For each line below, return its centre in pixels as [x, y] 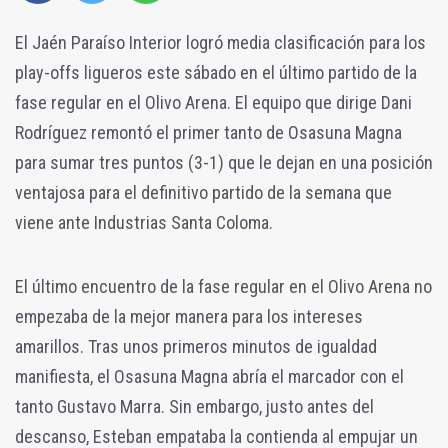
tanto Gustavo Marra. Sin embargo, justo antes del [194, 407]
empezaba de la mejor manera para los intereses [189, 317]
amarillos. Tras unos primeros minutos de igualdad [196, 347]
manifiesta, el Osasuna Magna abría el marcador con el [209, 377]
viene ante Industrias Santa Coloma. [144, 223]
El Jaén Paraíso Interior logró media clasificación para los [220, 43]
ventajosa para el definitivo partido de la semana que [203, 193]
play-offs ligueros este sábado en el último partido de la [216, 73]
